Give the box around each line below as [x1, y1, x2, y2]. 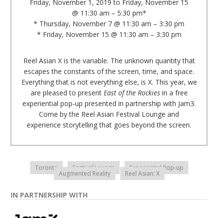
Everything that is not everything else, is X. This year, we [21, 77, 197, 87]
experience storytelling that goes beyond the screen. [27, 120, 191, 129]
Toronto [35, 163, 58, 172]
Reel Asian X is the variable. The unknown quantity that [23, 55, 195, 65]
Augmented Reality [58, 169, 110, 178]
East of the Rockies [103, 88, 160, 97]
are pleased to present [30, 88, 104, 97]
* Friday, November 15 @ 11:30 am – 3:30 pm [36, 29, 182, 39]
